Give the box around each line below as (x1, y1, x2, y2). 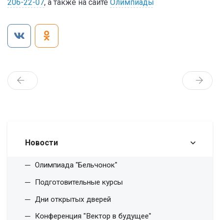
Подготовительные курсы (35, 177, 123, 187)
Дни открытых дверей (35, 194, 111, 204)
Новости (25, 137, 58, 147)
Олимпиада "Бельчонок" (35, 161, 117, 170)
